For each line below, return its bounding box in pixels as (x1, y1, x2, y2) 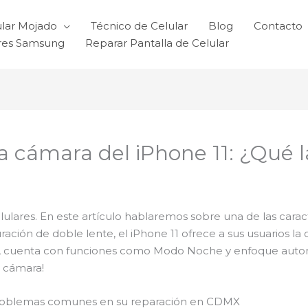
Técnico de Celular (91, 19, 188, 32)
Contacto (254, 19, 302, 32)
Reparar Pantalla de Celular (85, 36, 229, 49)
